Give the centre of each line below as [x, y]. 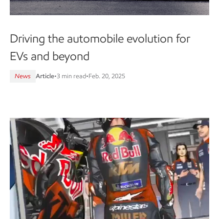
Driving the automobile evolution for [100, 38]
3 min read [71, 76]
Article [45, 76]
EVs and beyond [50, 56]
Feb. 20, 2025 [107, 76]
